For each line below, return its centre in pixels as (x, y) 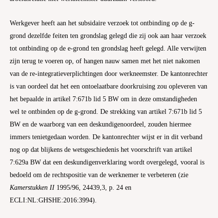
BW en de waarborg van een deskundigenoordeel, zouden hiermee (100, 124)
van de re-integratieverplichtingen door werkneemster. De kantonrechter (109, 73)
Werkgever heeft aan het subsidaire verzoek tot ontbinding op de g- (102, 23)
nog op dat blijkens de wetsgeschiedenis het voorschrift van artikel (101, 149)
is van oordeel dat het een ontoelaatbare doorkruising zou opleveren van (109, 86)
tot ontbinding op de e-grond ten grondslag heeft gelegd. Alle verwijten (108, 48)
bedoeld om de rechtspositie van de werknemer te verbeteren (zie (99, 175)
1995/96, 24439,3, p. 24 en (93, 187)
